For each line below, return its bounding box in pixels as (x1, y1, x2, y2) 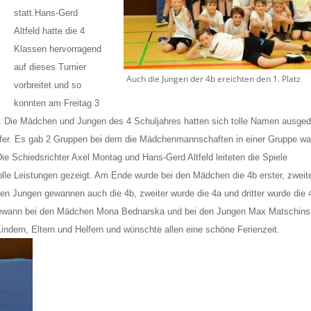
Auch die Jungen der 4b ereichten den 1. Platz (126, 73, 301, 85)
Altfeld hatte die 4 (14, 26, 85, 36)
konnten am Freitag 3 (14, 98, 100, 108)
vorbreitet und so (14, 80, 82, 90)
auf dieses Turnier (14, 62, 87, 72)
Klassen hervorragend (14, 44, 102, 54)
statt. (14, 8, 35, 18)
